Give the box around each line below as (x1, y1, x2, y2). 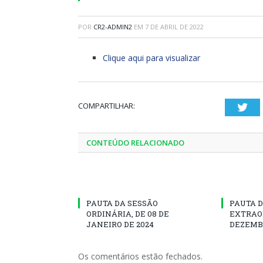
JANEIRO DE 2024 (86, 219, 154, 230)
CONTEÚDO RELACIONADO (86, 137, 184, 148)
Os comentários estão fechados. (78, 251, 203, 262)
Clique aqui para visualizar (103, 52, 200, 63)
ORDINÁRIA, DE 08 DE (86, 208, 169, 219)
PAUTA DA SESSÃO (86, 198, 158, 208)
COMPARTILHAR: (78, 100, 135, 111)
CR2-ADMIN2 (93, 22, 132, 31)
